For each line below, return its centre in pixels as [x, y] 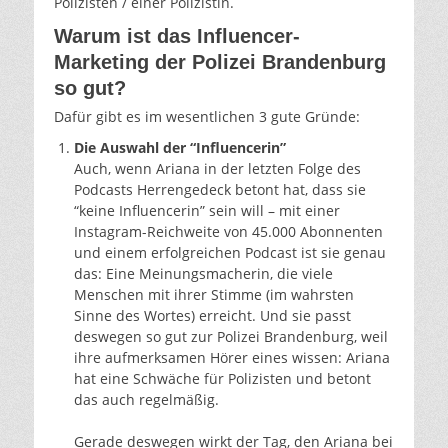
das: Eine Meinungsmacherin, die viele [203, 273]
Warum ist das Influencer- [177, 35]
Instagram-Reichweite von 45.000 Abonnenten [228, 231]
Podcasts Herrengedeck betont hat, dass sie [220, 189]
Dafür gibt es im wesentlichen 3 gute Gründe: [207, 116]
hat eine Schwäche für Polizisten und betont [222, 378]
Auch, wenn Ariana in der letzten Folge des [217, 168]
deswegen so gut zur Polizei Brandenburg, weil [231, 336]
